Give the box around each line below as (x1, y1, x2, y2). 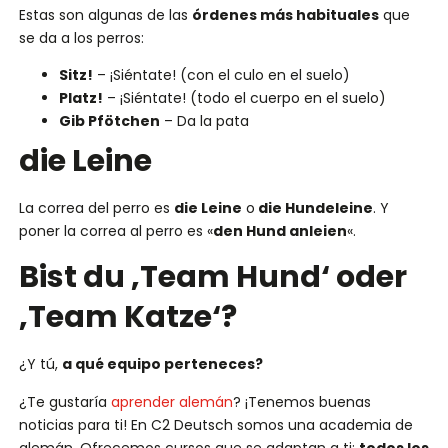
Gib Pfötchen (58, 110, 160, 131)
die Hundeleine (254, 197, 373, 218)
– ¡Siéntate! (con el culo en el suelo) (92, 64, 350, 85)
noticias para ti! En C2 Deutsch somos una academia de (18, 414, 413, 435)
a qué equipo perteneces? (61, 354, 263, 375)
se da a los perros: (18, 27, 144, 48)
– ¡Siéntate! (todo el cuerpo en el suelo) (102, 87, 386, 108)
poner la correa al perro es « (18, 220, 213, 241)
